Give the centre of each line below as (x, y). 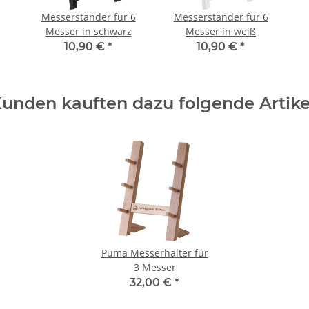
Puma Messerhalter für (154, 253)
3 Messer (154, 268)
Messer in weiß (221, 32)
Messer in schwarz (88, 32)
